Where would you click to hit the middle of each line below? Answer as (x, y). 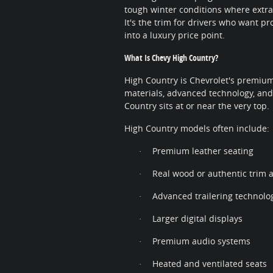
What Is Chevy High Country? (171, 58)
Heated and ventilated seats (210, 264)
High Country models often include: (197, 129)
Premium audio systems (201, 241)
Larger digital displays (197, 219)
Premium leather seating (203, 151)
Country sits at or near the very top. (197, 106)
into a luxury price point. (175, 35)
